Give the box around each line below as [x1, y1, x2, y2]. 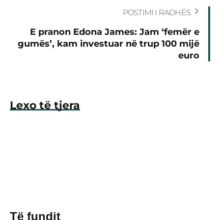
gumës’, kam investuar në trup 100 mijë [18, 38, 199, 49]
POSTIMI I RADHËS [122, 7, 191, 17]
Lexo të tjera [10, 98, 80, 112]
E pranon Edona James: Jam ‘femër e [30, 26, 199, 37]
